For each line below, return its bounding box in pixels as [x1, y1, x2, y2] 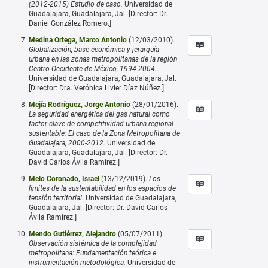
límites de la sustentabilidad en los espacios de [29, 184, 176, 193]
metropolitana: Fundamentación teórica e [29, 248, 156, 257]
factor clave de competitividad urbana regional [29, 119, 173, 128]
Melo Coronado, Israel [29, 174, 99, 183]
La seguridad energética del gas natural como [29, 109, 170, 118]
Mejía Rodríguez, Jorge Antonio [29, 100, 130, 109]
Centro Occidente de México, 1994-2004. [29, 64, 157, 73]
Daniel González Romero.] [29, 19, 111, 28]
